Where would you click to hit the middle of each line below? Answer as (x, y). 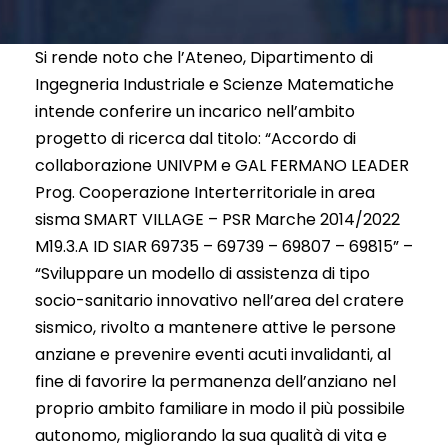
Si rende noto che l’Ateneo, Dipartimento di (204, 57)
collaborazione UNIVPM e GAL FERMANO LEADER (222, 165)
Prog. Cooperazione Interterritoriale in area (205, 192)
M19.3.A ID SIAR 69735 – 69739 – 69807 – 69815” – (224, 246)
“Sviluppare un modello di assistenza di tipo (202, 273)
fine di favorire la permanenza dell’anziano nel (215, 381)
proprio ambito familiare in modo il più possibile (220, 408)
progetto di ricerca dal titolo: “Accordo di (195, 138)
